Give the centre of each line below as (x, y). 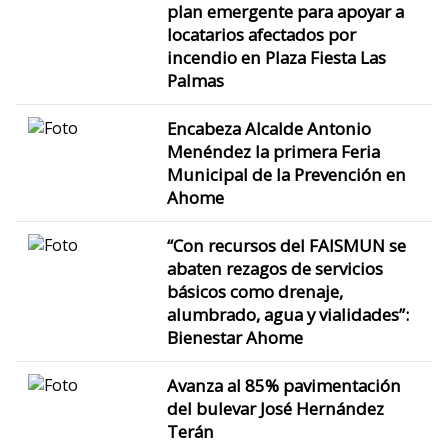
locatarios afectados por (261, 34)
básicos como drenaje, (254, 291)
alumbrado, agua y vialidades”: (287, 314)
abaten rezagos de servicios (274, 268)
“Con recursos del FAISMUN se (286, 245)
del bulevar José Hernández (275, 408)
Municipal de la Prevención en (286, 174)
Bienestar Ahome (234, 337)
